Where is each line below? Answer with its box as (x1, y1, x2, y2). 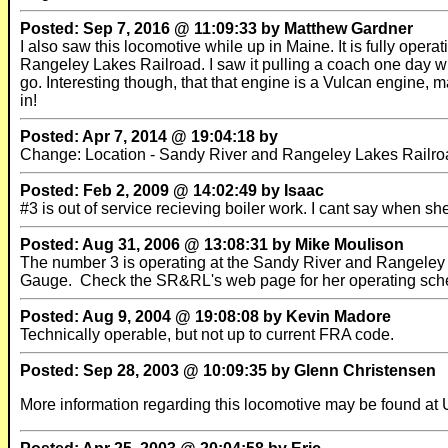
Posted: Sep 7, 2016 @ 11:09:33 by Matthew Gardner (20, 20, 413, 37)
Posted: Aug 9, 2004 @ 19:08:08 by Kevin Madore (20, 308, 391, 325)
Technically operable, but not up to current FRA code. (20, 326, 398, 343)
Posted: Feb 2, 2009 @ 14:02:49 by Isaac (20, 182, 324, 199)
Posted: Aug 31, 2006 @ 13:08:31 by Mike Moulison (20, 236, 404, 253)
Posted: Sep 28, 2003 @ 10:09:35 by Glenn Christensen (20, 362, 436, 379)
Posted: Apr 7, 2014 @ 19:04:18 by (20, 128, 278, 145)
